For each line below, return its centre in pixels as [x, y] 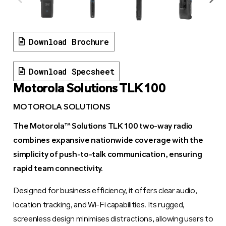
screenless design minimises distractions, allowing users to [113, 219]
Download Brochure [69, 41]
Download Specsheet [72, 71]
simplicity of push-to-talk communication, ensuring [108, 155]
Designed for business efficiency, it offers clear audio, [105, 191]
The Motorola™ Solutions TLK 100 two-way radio [103, 126]
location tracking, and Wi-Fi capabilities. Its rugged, [99, 205]
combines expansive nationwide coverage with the [108, 140]
